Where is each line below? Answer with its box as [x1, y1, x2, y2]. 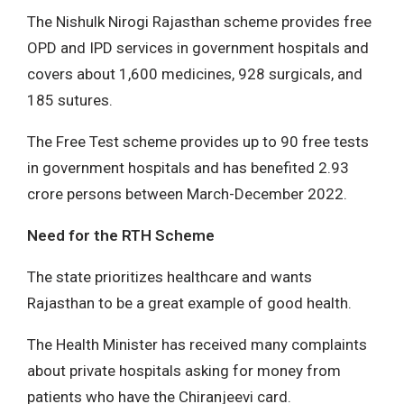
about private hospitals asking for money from [27, 361, 341, 380]
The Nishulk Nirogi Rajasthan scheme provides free [27, 12, 372, 31]
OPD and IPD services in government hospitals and [27, 38, 369, 57]
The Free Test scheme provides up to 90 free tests [27, 132, 369, 151]
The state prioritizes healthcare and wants [27, 267, 312, 286]
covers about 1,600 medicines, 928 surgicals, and [27, 64, 363, 83]
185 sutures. [27, 90, 113, 109]
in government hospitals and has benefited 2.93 [27, 158, 349, 177]
